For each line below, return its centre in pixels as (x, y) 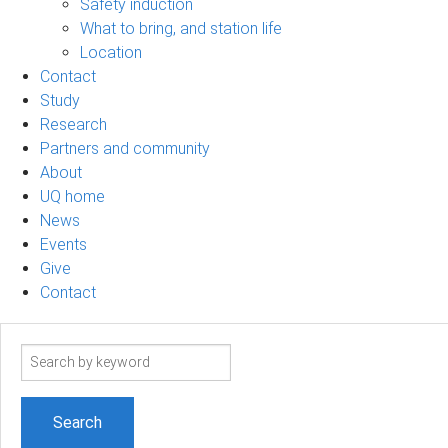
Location (111, 52)
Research (73, 124)
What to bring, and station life (181, 28)
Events (63, 244)
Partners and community (125, 148)
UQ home (72, 196)
